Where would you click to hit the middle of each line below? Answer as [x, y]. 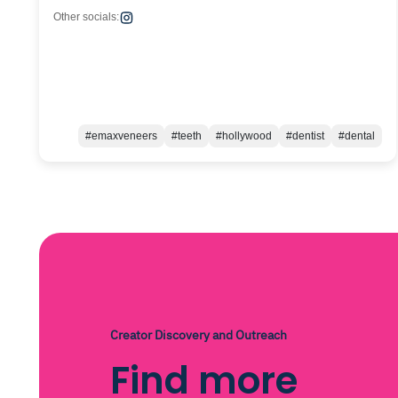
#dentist [305, 136]
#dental [356, 136]
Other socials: [86, 17]
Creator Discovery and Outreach [199, 335]
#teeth [186, 136]
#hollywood [243, 136]
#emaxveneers [121, 136]
